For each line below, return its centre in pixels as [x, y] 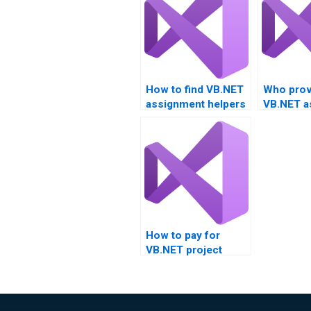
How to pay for [183, 235]
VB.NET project [184, 250]
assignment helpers [196, 104]
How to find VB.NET [195, 90]
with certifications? [194, 119]
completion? [177, 264]
